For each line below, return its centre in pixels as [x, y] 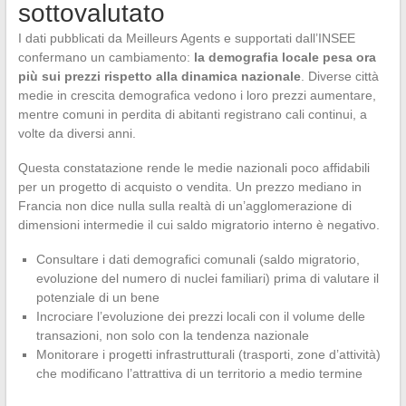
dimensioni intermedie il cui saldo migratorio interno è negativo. [198, 225]
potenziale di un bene [97, 298]
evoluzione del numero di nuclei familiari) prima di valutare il [207, 279]
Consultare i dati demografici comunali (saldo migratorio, [198, 260]
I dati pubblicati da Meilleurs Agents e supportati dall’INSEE [186, 39]
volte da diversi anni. [77, 134]
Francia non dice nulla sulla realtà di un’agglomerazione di [184, 206]
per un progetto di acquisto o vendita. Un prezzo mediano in [189, 187]
